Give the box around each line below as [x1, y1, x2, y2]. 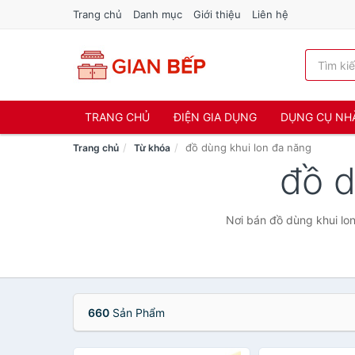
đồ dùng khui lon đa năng [185, 141, 311, 154]
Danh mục [133, 8, 182, 21]
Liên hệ [252, 8, 288, 21]
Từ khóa [134, 142, 170, 154]
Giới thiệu [193, 8, 241, 21]
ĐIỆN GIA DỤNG [174, 110, 257, 124]
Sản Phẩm [109, 306, 165, 319]
